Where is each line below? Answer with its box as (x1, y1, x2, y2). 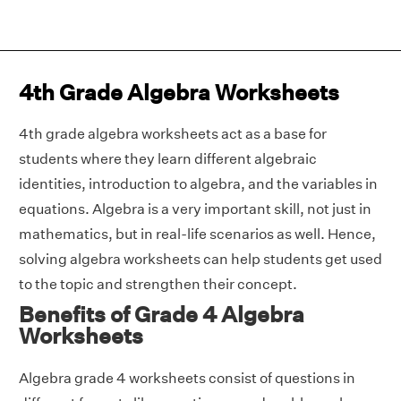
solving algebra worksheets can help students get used (19, 251, 382, 268)
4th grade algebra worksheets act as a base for (19, 125, 327, 142)
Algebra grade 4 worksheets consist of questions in (19, 370, 355, 387)
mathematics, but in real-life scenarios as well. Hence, (19, 226, 376, 243)
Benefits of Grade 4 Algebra (19, 302, 304, 327)
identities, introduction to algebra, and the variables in (19, 175, 378, 192)
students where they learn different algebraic (19, 150, 317, 167)
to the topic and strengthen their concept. (19, 276, 297, 293)
